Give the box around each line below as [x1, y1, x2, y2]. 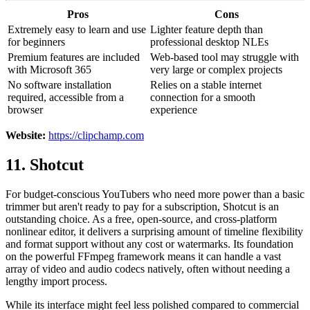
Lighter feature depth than [150, 24, 263, 36]
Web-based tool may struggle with [150, 51, 299, 64]
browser [8, 104, 43, 116]
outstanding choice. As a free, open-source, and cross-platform [6, 213, 277, 226]
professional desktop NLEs [150, 36, 268, 48]
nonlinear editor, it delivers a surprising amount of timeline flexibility [6, 226, 303, 238]
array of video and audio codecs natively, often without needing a [6, 263, 290, 275]
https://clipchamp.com [48, 129, 144, 142]
